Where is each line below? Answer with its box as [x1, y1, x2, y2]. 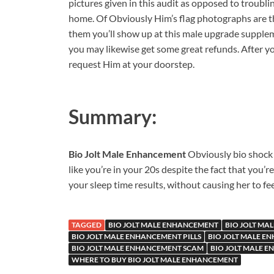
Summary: [68, 104, 157, 128]
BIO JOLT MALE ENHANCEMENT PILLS [72, 232, 201, 242]
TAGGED [72, 220, 102, 230]
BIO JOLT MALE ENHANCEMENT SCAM [72, 243, 204, 253]
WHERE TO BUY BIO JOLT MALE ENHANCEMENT [72, 255, 238, 265]
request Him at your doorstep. [68, 57, 194, 70]
